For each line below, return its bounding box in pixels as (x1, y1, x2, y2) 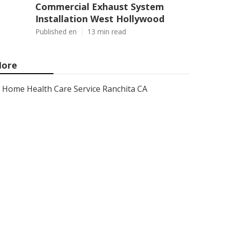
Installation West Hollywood (35, 13, 164, 25)
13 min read (87, 27, 126, 36)
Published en (35, 27, 77, 36)
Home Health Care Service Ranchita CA (2, 83, 147, 94)
